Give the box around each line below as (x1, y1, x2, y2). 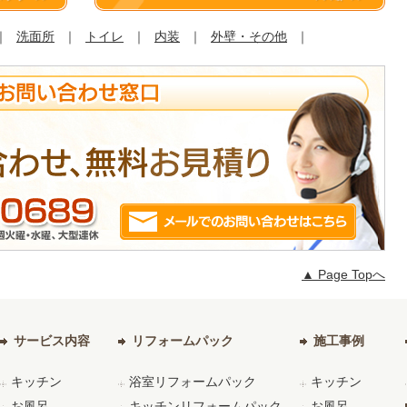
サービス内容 (14, 333, 90, 348)
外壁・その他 (211, 28, 287, 44)
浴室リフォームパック (129, 373, 256, 389)
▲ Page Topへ (302, 266, 385, 282)
